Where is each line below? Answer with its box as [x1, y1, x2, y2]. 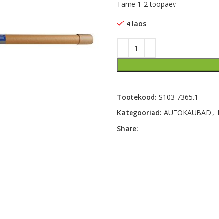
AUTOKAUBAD [164, 108, 211, 117]
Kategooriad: [117, 108, 162, 117]
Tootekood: [117, 92, 159, 102]
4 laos [126, 19, 146, 28]
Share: [117, 124, 138, 133]
